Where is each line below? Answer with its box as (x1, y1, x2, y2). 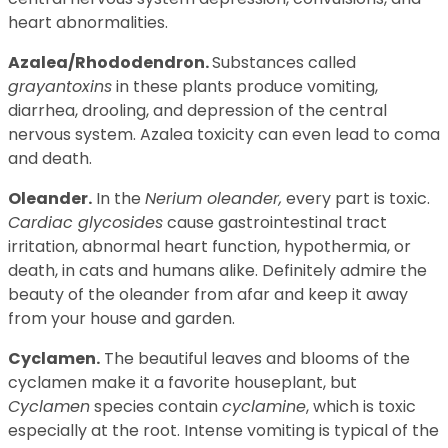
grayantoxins (8, 74, 112, 98)
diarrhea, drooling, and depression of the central (8, 98, 387, 122)
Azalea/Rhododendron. (8, 50, 212, 74)
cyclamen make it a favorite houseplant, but (8, 370, 357, 394)
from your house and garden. (8, 306, 235, 330)
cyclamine (222, 394, 306, 418)
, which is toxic (306, 394, 416, 418)
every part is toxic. (282, 186, 430, 210)
